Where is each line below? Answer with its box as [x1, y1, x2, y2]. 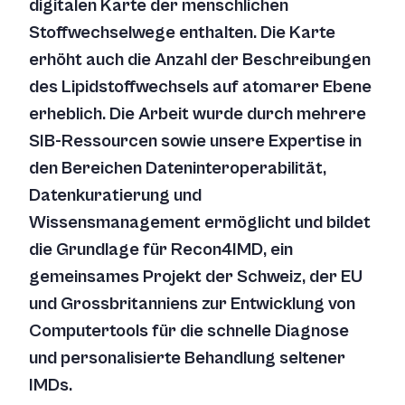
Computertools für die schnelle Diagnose [29, 321, 349, 342]
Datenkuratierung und [29, 185, 202, 206]
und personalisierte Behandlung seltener [29, 348, 345, 369]
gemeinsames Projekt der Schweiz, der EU [29, 267, 363, 287]
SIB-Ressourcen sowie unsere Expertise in [29, 131, 362, 152]
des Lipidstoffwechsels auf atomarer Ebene [29, 77, 372, 98]
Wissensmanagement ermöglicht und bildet [29, 212, 371, 233]
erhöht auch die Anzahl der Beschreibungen [29, 50, 371, 71]
